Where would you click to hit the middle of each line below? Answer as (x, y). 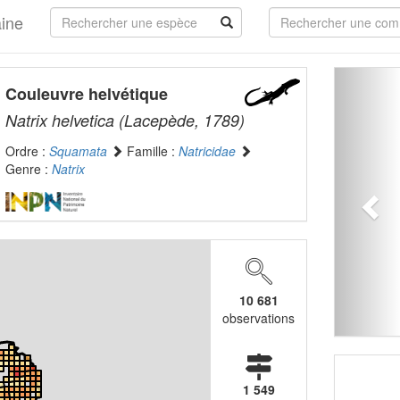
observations (259, 318)
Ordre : (27, 151)
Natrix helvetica (59, 120)
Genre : (28, 169)
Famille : (150, 151)
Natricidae (207, 151)
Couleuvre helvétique (86, 94)
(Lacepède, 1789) (179, 120)
